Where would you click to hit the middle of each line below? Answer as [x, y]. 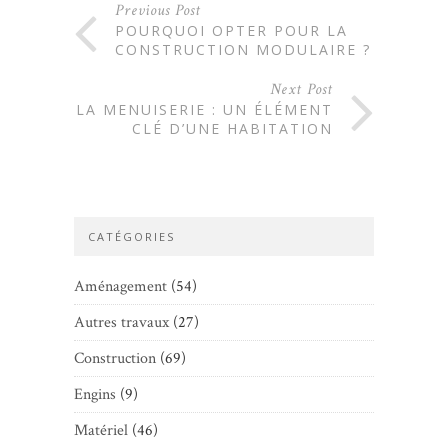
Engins [95, 394]
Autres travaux [121, 322]
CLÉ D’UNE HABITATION [232, 128]
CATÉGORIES [131, 236]
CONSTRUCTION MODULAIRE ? [243, 49]
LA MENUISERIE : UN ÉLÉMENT [204, 109]
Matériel [101, 430]
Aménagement [120, 286]
